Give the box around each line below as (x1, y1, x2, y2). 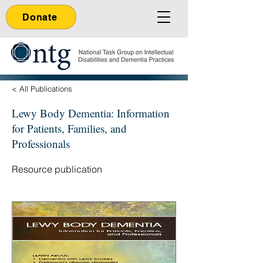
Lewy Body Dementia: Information (12, 106, 170, 120)
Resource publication (12, 163, 102, 175)
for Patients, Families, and (12, 121, 127, 136)
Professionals (12, 136, 70, 151)
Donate (22, 11, 58, 23)
